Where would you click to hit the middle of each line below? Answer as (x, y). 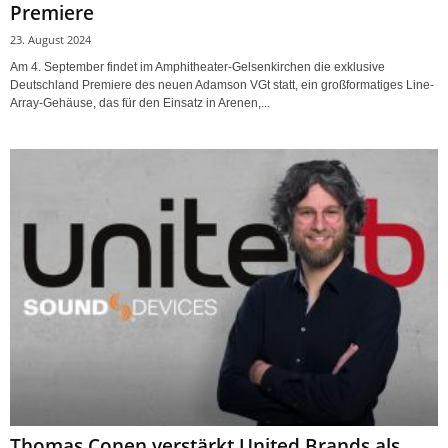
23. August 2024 (50, 40)
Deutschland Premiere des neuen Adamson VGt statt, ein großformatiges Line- (222, 85)
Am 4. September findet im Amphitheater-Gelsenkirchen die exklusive (197, 67)
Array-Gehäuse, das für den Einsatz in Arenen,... (140, 103)
